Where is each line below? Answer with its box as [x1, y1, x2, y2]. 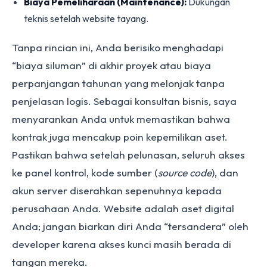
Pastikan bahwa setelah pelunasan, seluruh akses [12, 148, 245, 161]
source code [158, 166, 212, 179]
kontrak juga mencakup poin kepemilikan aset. [12, 131, 228, 143]
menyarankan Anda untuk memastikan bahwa [12, 113, 230, 125]
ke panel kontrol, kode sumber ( [12, 166, 158, 179]
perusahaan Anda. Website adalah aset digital [12, 202, 234, 215]
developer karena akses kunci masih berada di [12, 238, 231, 250]
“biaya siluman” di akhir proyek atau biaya [12, 59, 211, 72]
